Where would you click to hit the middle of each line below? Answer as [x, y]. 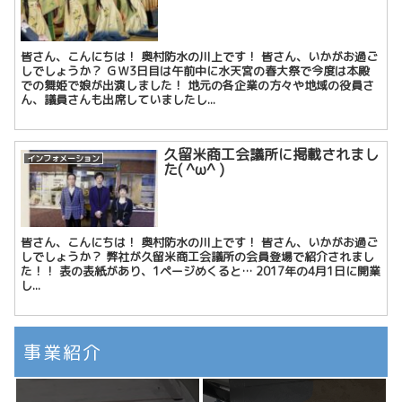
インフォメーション [63, 158]
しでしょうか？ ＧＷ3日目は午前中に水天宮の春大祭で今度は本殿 [196, 70]
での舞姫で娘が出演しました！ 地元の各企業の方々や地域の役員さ [198, 85]
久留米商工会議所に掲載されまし [271, 155]
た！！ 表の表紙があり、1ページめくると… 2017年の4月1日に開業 [201, 271]
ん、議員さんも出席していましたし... [118, 99]
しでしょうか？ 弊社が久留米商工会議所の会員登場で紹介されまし [198, 257]
